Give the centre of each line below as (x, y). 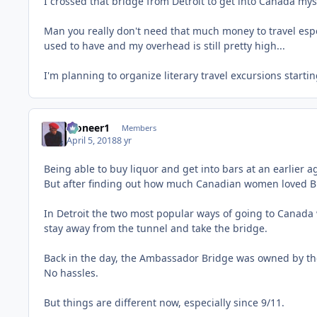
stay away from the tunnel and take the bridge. (156, 229)
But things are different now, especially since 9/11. (164, 303)
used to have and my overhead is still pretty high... (167, 45)
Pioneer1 (88, 127)
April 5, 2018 (92, 141)
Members (139, 127)
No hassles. (71, 273)
